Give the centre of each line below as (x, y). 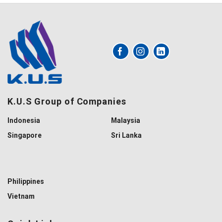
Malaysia (126, 120)
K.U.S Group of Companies (67, 102)
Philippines (26, 181)
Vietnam (21, 196)
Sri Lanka (126, 136)
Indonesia (24, 120)
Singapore (25, 136)
